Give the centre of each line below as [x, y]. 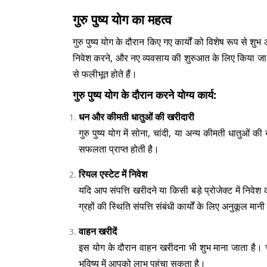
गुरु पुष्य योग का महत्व [122, 19]
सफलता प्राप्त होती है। [119, 149]
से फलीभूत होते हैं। [105, 74]
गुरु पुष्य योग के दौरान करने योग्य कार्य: [145, 95]
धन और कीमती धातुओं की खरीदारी [136, 117]
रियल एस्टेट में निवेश [113, 174]
